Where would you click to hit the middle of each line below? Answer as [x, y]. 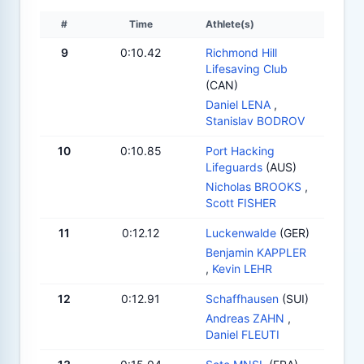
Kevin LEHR [242, 268]
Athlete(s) [230, 24]
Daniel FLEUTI [243, 334]
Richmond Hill [241, 52]
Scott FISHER [241, 202]
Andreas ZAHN [245, 318]
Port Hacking [240, 150]
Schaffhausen [242, 298]
